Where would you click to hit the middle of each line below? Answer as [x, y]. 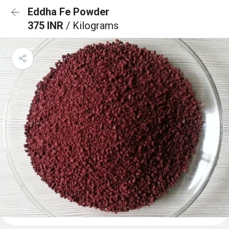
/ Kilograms [92, 26]
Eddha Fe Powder [68, 12]
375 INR [47, 26]
